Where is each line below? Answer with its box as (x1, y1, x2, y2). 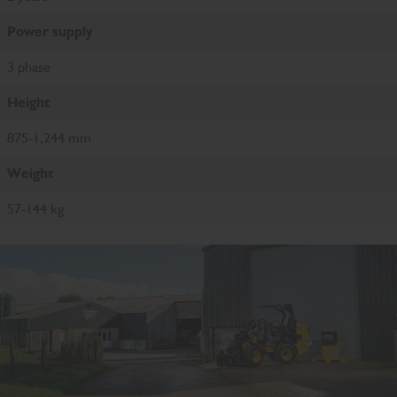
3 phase (7, 58, 54, 75)
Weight (7, 164, 53, 182)
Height (7, 93, 50, 111)
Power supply (7, 22, 93, 40)
